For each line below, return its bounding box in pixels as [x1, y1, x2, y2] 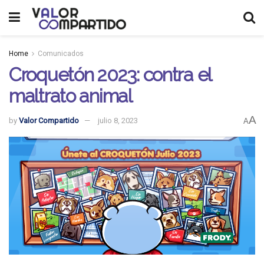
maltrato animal [9, 85, 132, 107]
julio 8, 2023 [98, 116, 138, 126]
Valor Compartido [19, 116, 79, 126]
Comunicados [38, 49, 84, 58]
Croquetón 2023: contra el [9, 64, 211, 85]
